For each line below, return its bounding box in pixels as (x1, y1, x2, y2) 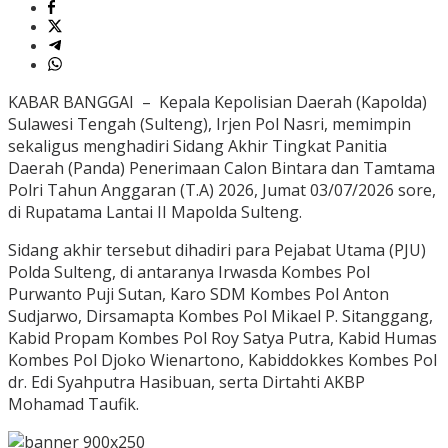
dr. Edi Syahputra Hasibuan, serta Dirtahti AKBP (8, 371, 365, 394)
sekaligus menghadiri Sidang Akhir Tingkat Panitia (8, 135, 387, 158)
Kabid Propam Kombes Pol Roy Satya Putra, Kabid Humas (8, 327, 437, 350)
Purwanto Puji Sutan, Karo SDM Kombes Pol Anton (8, 283, 389, 306)
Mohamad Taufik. (8, 393, 139, 416)
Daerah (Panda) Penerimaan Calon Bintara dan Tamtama (8, 157, 435, 180)
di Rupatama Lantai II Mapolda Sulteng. (8, 201, 302, 224)
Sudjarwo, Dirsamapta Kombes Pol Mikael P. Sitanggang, (8, 305, 433, 328)
